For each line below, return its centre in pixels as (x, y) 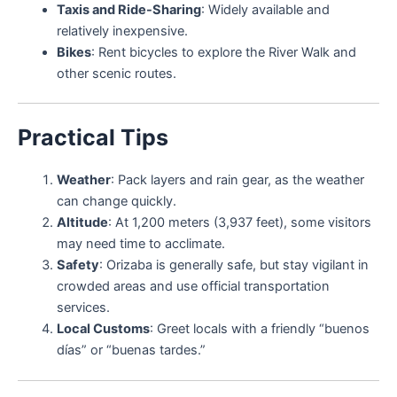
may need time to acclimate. (140, 244)
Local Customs (103, 329)
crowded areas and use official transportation (193, 287)
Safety (78, 265)
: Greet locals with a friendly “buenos (259, 329)
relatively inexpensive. (122, 31)
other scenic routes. (116, 73)
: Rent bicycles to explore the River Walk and (223, 52)
